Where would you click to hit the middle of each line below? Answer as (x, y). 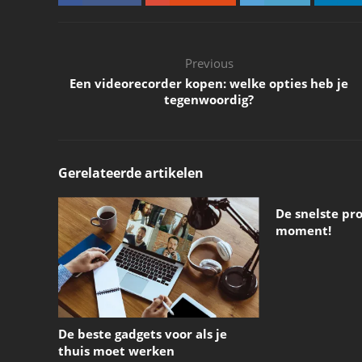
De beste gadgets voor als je (143, 334)
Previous (209, 63)
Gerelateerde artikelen (131, 173)
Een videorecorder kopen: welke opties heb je (209, 83)
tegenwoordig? (209, 99)
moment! (303, 230)
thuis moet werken (116, 351)
